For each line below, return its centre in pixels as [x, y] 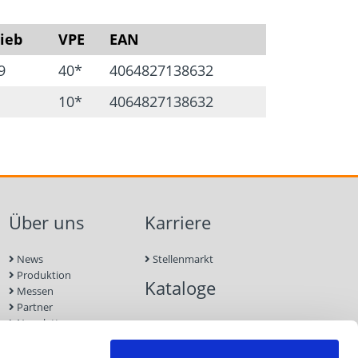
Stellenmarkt [181, 259]
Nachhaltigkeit [50, 338]
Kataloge [180, 288]
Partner [34, 306]
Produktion [43, 274]
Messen [34, 290]
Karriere [177, 222]
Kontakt [177, 329]
